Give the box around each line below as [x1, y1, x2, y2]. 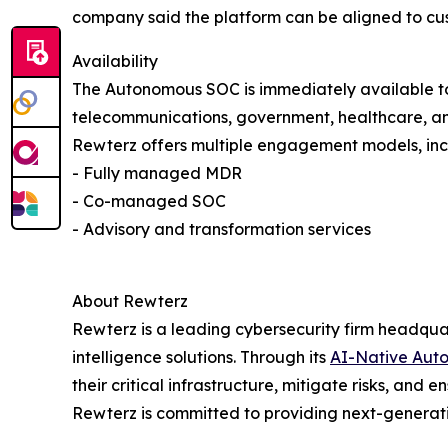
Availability [72, 51, 158, 72]
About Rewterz [72, 291, 188, 312]
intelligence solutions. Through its [72, 347, 330, 368]
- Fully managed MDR [72, 163, 242, 184]
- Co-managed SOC [72, 191, 226, 212]
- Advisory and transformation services [72, 219, 371, 240]
